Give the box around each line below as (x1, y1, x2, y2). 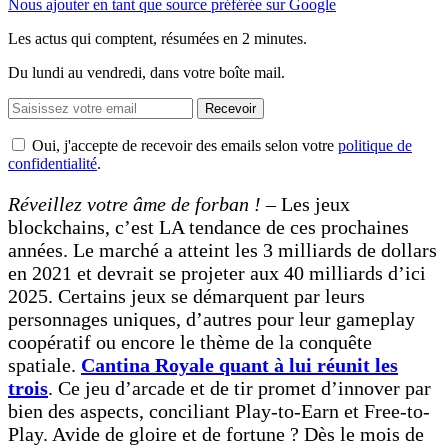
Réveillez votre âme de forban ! (8, 192, 266, 215)
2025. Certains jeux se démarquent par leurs (8, 284, 365, 307)
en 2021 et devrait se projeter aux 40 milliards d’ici (8, 261, 426, 284)
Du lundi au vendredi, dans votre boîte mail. (8, 63, 285, 81)
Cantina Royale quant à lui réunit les (81, 353, 398, 376)
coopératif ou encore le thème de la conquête (8, 330, 372, 353)
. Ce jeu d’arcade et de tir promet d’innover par (48, 376, 431, 399)
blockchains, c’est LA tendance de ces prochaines (8, 215, 409, 238)
